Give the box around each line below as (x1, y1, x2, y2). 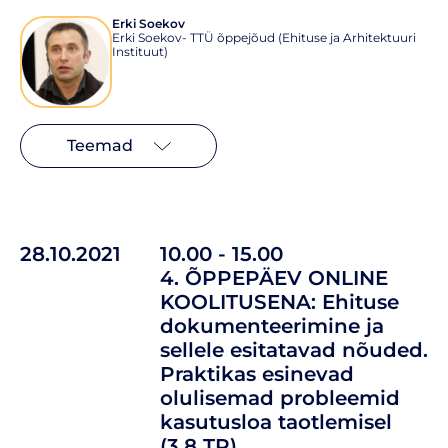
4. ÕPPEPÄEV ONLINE (160, 265, 388, 290)
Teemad (66, 135, 133, 155)
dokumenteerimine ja (160, 313, 384, 338)
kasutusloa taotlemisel (160, 409, 392, 434)
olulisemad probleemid (160, 385, 400, 410)
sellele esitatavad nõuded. (160, 337, 428, 362)
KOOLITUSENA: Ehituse (160, 289, 399, 314)
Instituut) (112, 43, 168, 59)
